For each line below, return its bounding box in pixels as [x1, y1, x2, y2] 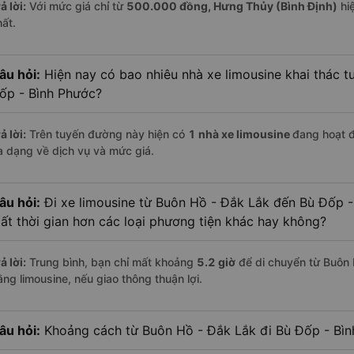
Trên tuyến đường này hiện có [26, 127, 188, 141]
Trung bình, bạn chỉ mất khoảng [26, 255, 197, 269]
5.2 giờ [197, 255, 235, 269]
